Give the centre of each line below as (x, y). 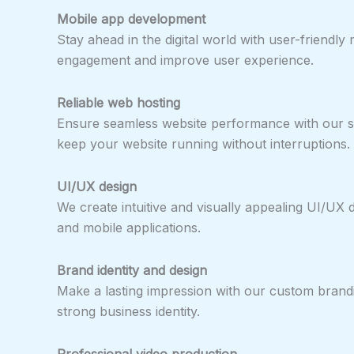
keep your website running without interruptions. (203, 143)
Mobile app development (131, 19)
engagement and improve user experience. (185, 60)
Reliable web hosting (119, 102)
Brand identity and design (132, 270)
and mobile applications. (129, 227)
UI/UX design (97, 186)
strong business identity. (128, 311)
